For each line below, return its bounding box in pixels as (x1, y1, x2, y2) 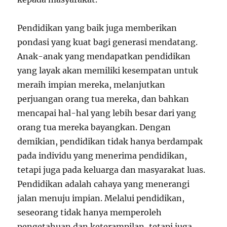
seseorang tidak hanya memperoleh (17, 207, 162, 218)
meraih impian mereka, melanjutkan (17, 80, 166, 90)
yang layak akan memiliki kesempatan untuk (17, 65, 199, 76)
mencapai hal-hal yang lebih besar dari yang (17, 108, 197, 119)
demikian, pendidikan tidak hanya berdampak (17, 136, 203, 147)
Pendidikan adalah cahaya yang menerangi (17, 179, 190, 190)
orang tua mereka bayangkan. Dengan (17, 122, 171, 133)
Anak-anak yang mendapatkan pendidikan (17, 51, 191, 62)
